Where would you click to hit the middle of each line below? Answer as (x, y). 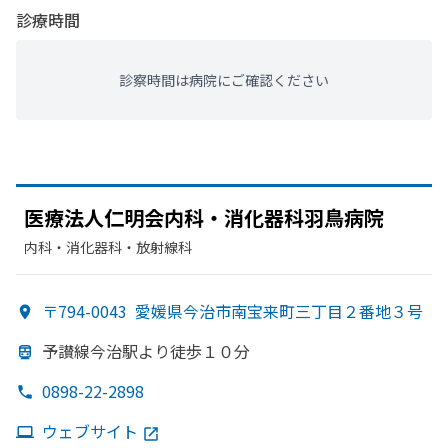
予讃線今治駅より (106, 351)
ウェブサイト (90, 431)
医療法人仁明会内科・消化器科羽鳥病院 (204, 217)
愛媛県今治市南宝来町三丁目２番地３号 (279, 311)
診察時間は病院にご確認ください (224, 80)
